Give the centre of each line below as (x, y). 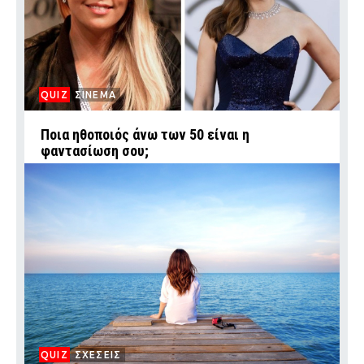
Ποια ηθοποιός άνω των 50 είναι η (145, 135)
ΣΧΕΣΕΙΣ (98, 355)
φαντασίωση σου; (95, 151)
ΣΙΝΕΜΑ (95, 95)
